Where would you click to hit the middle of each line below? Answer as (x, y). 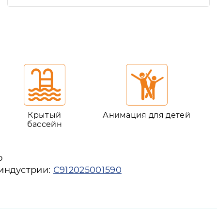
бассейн (45, 124)
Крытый (45, 115)
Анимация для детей (147, 115)
